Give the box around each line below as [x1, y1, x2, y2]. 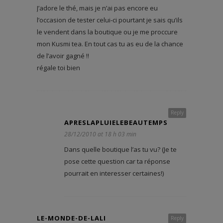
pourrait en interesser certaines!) [64, 168, 164, 178]
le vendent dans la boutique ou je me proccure [37, 27, 178, 36]
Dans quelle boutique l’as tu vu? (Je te [64, 144, 177, 154]
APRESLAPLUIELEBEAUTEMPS [64, 117, 168, 127]
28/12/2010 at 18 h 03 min [64, 129, 136, 138]
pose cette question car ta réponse [64, 156, 170, 166]
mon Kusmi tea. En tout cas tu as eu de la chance [37, 39, 183, 48]
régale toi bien [37, 63, 80, 72]
